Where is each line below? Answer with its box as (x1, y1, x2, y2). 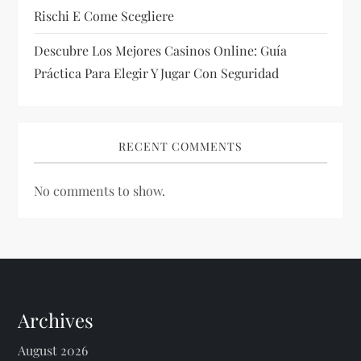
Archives (18, 307, 94, 333)
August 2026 (18, 342, 89, 359)
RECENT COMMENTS (118, 139, 243, 154)
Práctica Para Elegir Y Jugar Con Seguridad (34, 64, 280, 81)
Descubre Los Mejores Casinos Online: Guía (34, 42, 288, 59)
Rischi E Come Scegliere (34, 7, 175, 24)
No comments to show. (34, 182, 166, 199)
